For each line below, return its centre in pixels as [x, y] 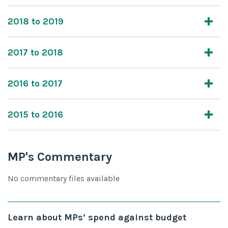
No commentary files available [64, 178]
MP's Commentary [60, 156]
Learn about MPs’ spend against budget [97, 217]
